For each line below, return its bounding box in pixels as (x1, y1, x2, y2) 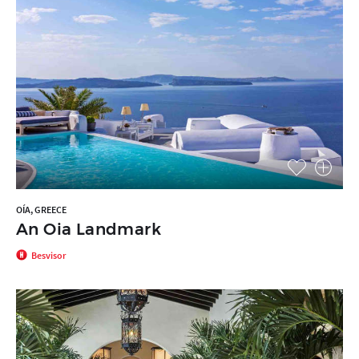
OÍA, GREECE (16, 204, 67, 216)
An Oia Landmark (16, 220, 161, 240)
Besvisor (31, 248, 66, 261)
